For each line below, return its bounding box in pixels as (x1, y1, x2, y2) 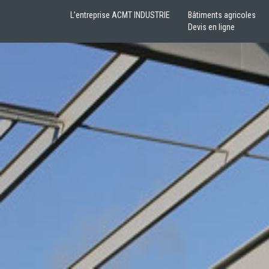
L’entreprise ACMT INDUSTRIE (70, 10, 170, 20)
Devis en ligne (188, 22, 235, 32)
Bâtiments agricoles (188, 10, 256, 20)
